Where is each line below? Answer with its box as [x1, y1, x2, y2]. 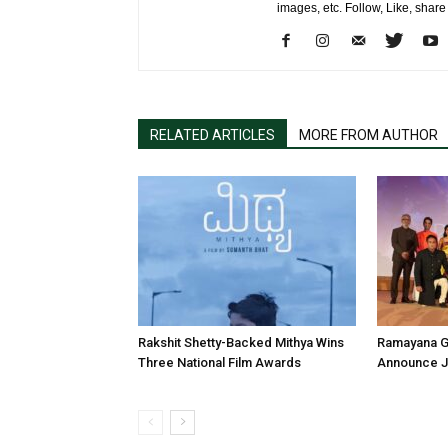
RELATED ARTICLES [150, 126, 275, 143]
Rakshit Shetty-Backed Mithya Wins [138, 334, 344, 350]
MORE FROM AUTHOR [299, 126, 438, 143]
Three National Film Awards [138, 354, 301, 370]
